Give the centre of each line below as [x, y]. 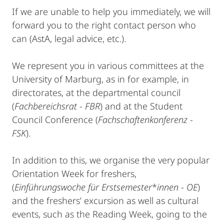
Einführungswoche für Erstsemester [83, 187]
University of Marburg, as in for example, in [100, 79]
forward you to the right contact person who [104, 25]
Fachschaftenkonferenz [143, 120]
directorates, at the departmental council [96, 93]
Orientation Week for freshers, [74, 174]
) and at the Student [141, 106]
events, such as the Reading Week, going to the [109, 214]
